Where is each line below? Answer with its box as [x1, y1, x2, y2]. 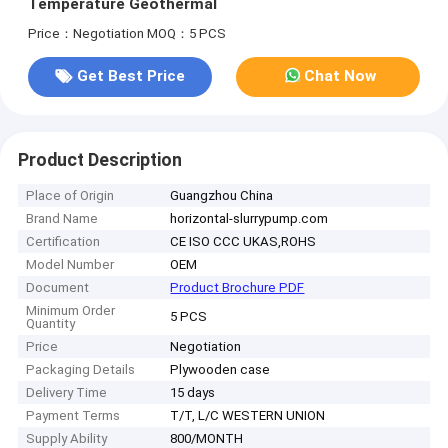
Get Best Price [76, 67, 185, 86]
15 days [170, 385, 216, 401]
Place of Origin [26, 188, 115, 204]
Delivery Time [26, 385, 108, 401]
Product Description [17, 149, 182, 170]
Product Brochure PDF [170, 280, 305, 296]
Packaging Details [26, 362, 136, 378]
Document [26, 280, 90, 296]
